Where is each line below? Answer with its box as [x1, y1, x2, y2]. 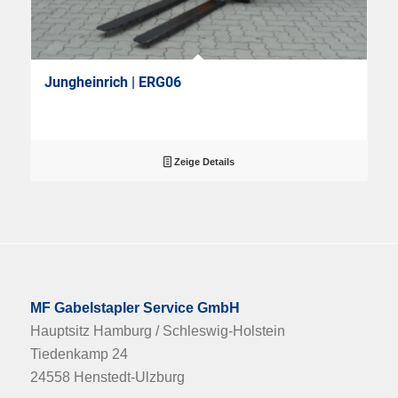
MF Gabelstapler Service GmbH [29, 299, 240, 315]
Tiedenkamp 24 [29, 346, 128, 362]
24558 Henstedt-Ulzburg [29, 369, 185, 385]
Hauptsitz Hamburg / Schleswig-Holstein [29, 322, 285, 338]
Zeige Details [171, 156, 235, 168]
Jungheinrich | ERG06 [44, 74, 181, 92]
